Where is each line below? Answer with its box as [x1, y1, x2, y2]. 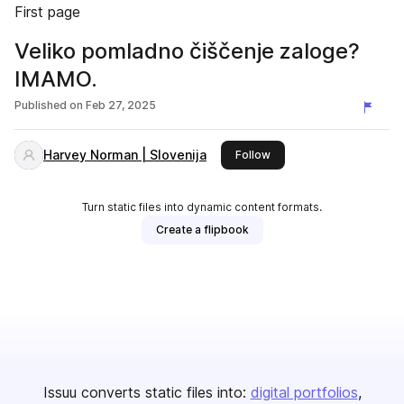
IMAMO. [14, 66, 97, 92]
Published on [14, 98, 83, 112]
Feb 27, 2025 [86, 98, 156, 112]
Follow [235, 148, 271, 161]
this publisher [270, 147, 342, 161]
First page [14, 3, 80, 21]
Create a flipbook [155, 223, 249, 236]
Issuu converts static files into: [42, 383, 246, 401]
